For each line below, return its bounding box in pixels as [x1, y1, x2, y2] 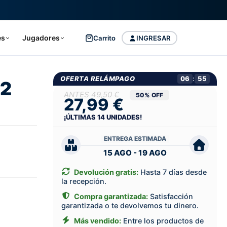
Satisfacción [148, 192, 194, 201]
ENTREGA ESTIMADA [104, 135, 167, 143]
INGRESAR [136, 33, 171, 42]
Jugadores [22, 33, 60, 42]
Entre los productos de [121, 216, 204, 225]
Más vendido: [74, 216, 122, 225]
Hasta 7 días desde [138, 168, 207, 177]
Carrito [93, 33, 116, 42]
